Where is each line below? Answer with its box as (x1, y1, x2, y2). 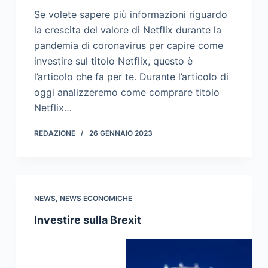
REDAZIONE (33, 129, 75, 138)
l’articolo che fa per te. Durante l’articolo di (33, 71, 229, 83)
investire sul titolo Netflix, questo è (33, 55, 193, 68)
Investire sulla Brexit (33, 214, 141, 227)
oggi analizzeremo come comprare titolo (33, 86, 220, 99)
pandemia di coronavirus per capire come (33, 39, 223, 52)
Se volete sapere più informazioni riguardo (33, 8, 227, 21)
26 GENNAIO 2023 (89, 129, 153, 138)
